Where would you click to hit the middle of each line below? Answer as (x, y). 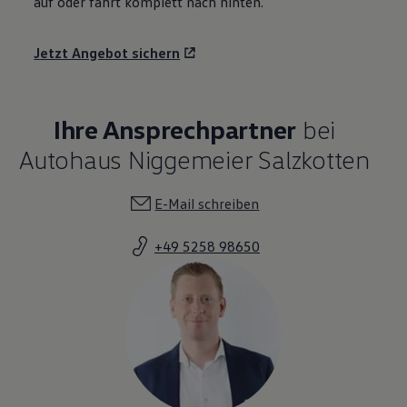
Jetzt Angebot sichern (107, 52)
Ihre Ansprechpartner (175, 129)
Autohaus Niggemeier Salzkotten (194, 159)
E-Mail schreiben (207, 203)
